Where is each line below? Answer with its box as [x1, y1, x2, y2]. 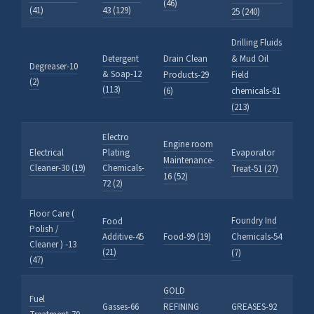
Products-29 [163, 68, 209, 81]
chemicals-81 [231, 84, 280, 97]
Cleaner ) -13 [29, 238, 76, 251]
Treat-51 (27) [231, 162, 278, 175]
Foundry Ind [231, 214, 277, 227]
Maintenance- [163, 153, 214, 167]
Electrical [29, 146, 64, 159]
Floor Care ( [29, 207, 74, 220]
